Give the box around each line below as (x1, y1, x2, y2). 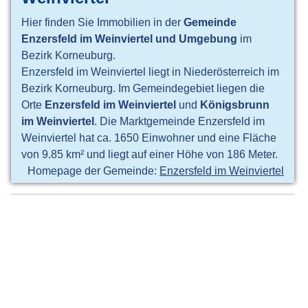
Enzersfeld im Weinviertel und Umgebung (21, 32, 238, 45)
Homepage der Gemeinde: (27, 164, 160, 177)
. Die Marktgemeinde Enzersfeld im (94, 115, 265, 128)
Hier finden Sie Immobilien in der (21, 16, 184, 29)
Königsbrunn (200, 98, 270, 111)
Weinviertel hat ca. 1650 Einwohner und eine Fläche (21, 131, 277, 144)
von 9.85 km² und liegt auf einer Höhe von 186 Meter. (21, 148, 278, 161)
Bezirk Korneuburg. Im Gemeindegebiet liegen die (21, 82, 265, 95)
